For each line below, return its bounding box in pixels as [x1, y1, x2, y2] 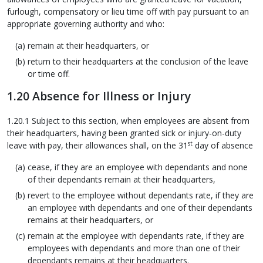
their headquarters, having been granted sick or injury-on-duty [7, 127, 241, 139]
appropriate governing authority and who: [7, 18, 164, 30]
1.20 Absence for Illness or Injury [7, 88, 191, 104]
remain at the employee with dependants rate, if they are [28, 230, 244, 241]
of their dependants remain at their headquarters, [28, 174, 215, 185]
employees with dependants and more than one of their [28, 242, 240, 254]
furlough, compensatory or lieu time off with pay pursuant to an [7, 6, 249, 18]
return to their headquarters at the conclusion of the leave [28, 56, 248, 68]
